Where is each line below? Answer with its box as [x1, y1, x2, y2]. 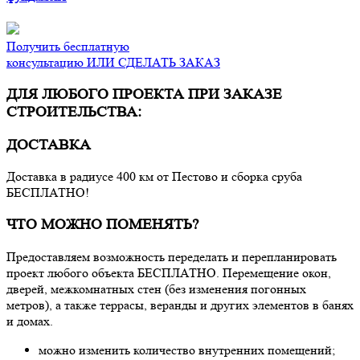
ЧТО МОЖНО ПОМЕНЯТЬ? [6, 215, 198, 233]
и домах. [6, 313, 53, 329]
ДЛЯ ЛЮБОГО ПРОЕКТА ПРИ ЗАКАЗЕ [6, 85, 282, 103]
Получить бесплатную [6, 39, 129, 55]
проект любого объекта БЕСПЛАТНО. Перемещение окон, [6, 264, 331, 280]
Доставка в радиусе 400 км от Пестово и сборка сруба [6, 169, 302, 185]
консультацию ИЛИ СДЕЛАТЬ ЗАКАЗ [6, 55, 220, 71]
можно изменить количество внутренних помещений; [39, 342, 335, 358]
